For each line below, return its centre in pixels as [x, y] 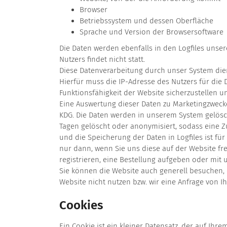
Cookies [81, 205]
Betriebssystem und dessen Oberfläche [146, 21]
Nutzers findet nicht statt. [102, 60]
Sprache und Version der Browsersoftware [152, 32]
